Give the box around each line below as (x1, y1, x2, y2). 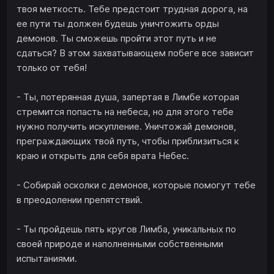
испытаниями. (17, 253, 77, 265)
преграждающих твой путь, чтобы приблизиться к (17, 135, 239, 147)
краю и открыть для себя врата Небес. (17, 150, 189, 162)
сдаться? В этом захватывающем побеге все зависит (17, 47, 254, 59)
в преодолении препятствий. (17, 194, 143, 206)
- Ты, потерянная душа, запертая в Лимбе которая (17, 91, 239, 103)
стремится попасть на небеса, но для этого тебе (17, 106, 234, 118)
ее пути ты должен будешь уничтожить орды (17, 18, 219, 30)
